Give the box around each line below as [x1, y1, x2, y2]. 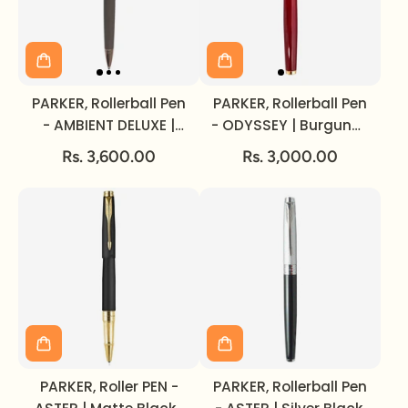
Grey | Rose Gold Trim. [30, 138, 188, 157]
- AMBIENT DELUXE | [43, 116, 175, 135]
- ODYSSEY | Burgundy [210, 116, 370, 135]
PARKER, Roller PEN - [39, 377, 178, 396]
